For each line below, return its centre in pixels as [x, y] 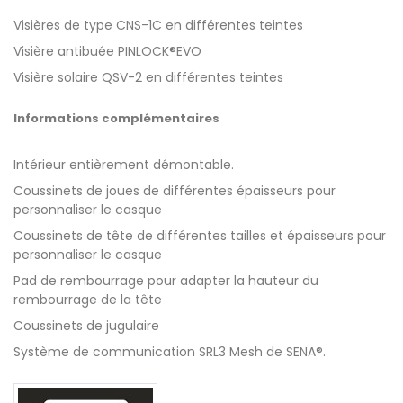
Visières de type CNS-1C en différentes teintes [158, 25]
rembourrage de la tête [88, 299]
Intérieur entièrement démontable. [124, 164]
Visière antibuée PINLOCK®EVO [107, 51]
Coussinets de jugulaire [86, 325]
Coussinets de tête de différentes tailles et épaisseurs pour [200, 235]
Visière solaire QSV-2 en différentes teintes [148, 77]
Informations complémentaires [116, 118]
